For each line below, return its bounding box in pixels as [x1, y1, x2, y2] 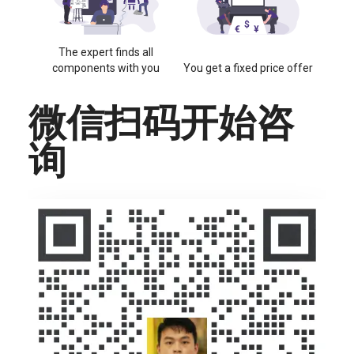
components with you [52, 62, 160, 74]
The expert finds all [58, 46, 153, 58]
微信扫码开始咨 [28, 100, 294, 145]
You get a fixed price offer [183, 62, 313, 74]
